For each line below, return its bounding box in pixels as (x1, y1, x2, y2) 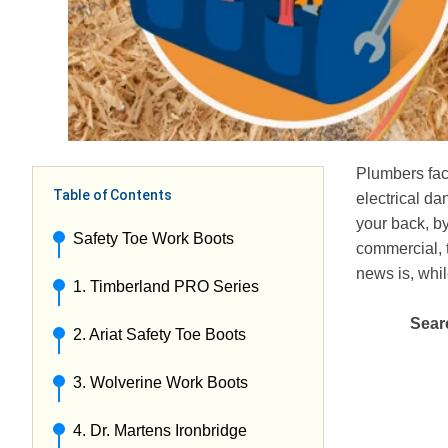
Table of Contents (53, 186, 172, 203)
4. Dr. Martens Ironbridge (73, 422, 247, 440)
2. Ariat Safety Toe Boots (73, 326, 246, 344)
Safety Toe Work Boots (73, 230, 234, 248)
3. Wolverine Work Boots (73, 374, 248, 392)
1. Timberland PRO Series (73, 278, 259, 296)
